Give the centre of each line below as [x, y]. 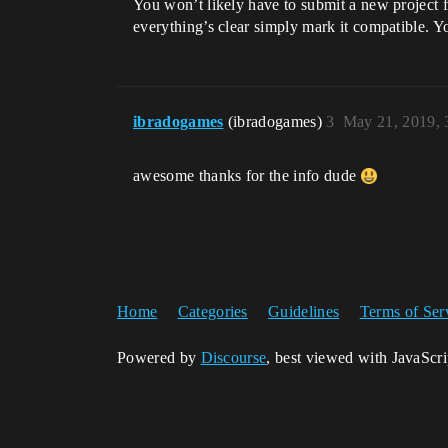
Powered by [159, 357]
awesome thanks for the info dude [247, 175]
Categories [212, 311]
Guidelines [304, 311]
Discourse [233, 357]
